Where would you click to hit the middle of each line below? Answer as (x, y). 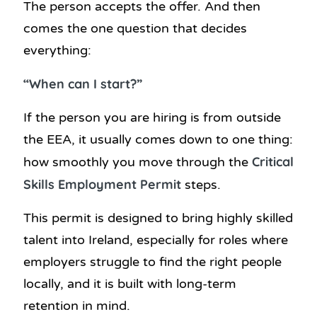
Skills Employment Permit (102, 184)
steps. (201, 184)
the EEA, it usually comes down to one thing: (158, 139)
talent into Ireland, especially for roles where (156, 240)
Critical (273, 161)
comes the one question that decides (135, 28)
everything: (57, 50)
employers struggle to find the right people (152, 261)
